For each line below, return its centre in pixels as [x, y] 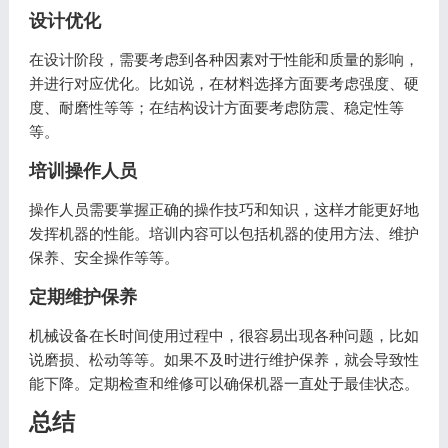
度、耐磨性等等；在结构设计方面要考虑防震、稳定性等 [216, 107]
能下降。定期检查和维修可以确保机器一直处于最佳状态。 [223, 383]
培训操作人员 [82, 171]
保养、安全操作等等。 [103, 257]
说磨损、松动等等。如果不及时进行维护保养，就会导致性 [223, 359]
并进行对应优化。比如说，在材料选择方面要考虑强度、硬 [223, 83]
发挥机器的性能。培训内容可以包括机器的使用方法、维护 [223, 233]
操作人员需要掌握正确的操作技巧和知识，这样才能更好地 [223, 209]
